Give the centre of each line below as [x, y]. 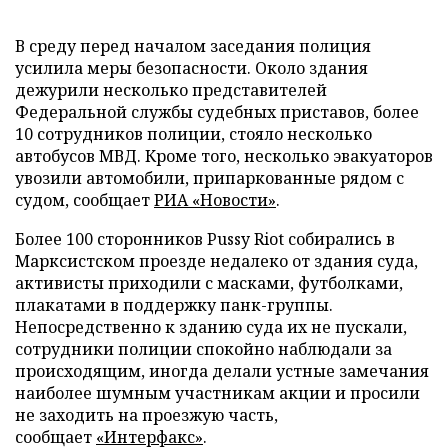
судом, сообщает [84, 200]
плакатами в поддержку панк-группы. [174, 305]
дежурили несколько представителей [171, 90]
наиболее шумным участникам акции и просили [217, 393]
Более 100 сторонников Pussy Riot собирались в [205, 239]
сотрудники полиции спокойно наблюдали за [203, 349]
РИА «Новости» [215, 200]
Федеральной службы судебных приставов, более [217, 112]
